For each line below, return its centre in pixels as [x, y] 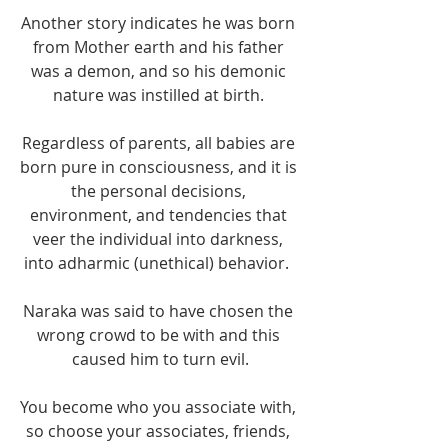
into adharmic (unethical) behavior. [160, 263]
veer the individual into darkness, [160, 239]
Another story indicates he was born [160, 23]
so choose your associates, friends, [160, 431]
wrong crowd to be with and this [160, 335]
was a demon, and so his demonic [160, 71]
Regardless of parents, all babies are [160, 143]
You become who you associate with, [160, 407]
